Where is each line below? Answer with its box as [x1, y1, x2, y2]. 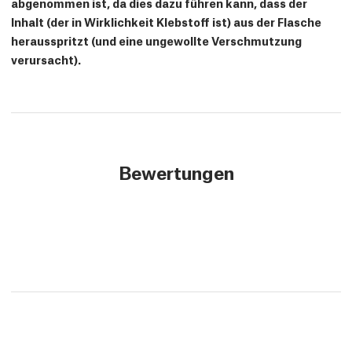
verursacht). [11, 51, 81, 67]
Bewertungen [118, 159, 234, 184]
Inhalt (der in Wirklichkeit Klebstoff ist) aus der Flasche [11, 13, 321, 29]
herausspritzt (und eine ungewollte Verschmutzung [11, 32, 302, 48]
